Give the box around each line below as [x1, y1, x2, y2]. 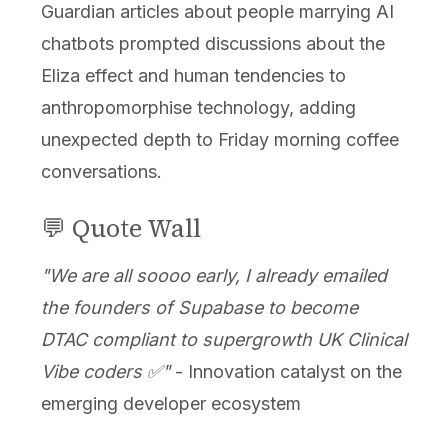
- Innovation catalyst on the [169, 361, 402, 383]
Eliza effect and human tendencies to [40, 65, 346, 87]
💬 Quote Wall [40, 211, 201, 246]
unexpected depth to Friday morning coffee [40, 129, 399, 151]
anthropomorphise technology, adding [40, 97, 356, 119]
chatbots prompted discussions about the [40, 33, 385, 55]
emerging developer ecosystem [40, 393, 301, 415]
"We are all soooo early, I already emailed [40, 265, 387, 287]
